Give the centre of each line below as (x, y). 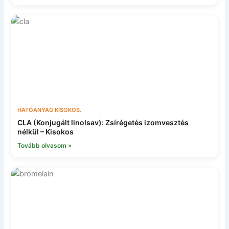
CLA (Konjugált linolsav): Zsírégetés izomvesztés (103, 122)
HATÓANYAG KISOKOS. (50, 110)
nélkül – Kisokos (46, 131)
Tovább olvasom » (45, 145)
